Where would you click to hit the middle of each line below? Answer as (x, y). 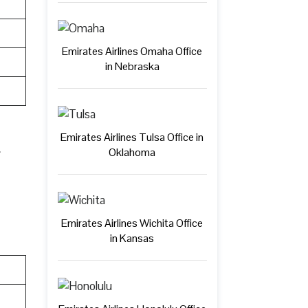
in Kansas (132, 238)
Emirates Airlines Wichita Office (132, 223)
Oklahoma (132, 152)
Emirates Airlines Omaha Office (132, 51)
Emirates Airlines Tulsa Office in (132, 137)
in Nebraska (132, 66)
